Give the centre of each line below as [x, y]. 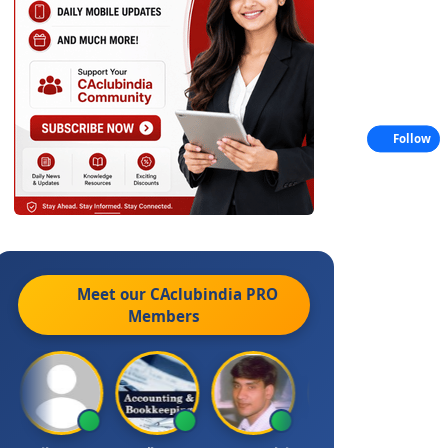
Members [164, 316]
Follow [412, 139]
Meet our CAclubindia [161, 294]
